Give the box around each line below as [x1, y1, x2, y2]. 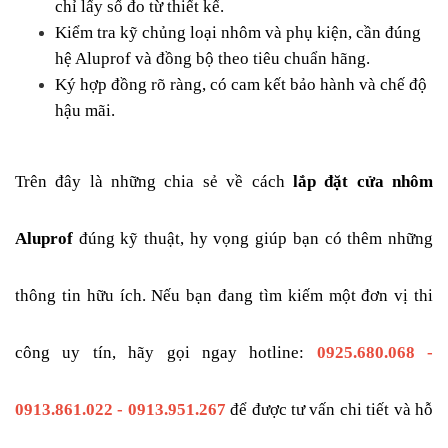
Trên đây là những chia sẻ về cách [15, 172, 293, 191]
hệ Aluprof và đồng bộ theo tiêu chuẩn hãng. [55, 49, 370, 68]
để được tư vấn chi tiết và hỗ [225, 400, 434, 419]
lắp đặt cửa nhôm [292, 172, 434, 191]
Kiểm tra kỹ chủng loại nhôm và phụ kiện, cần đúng [55, 23, 421, 42]
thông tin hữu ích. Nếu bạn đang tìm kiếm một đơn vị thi [15, 286, 433, 305]
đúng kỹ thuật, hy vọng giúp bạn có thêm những [73, 229, 433, 248]
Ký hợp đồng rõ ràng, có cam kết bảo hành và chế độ [55, 75, 427, 94]
